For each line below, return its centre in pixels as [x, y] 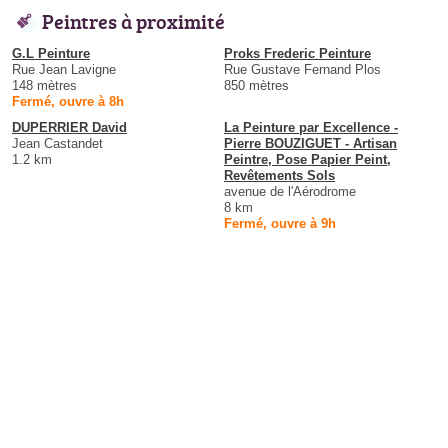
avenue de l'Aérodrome [290, 191]
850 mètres [256, 85]
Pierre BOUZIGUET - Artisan [310, 143]
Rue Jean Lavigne [64, 69]
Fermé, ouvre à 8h [68, 101]
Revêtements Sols [279, 175]
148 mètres [44, 85]
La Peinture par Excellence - [311, 127]
